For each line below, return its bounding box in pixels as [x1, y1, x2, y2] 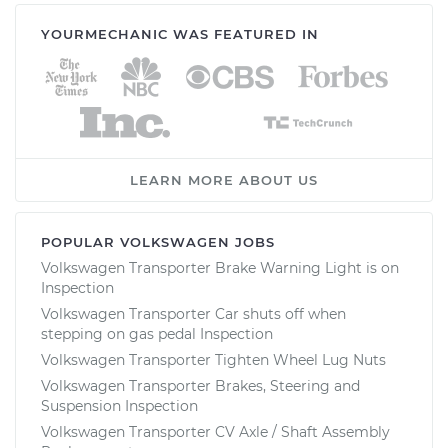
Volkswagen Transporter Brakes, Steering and [41, 376, 360, 395]
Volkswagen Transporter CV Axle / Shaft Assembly [41, 422, 390, 441]
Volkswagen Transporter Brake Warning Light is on [41, 258, 399, 277]
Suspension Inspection [41, 396, 198, 415]
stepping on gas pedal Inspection [41, 324, 273, 343]
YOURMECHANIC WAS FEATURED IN [41, 25, 319, 42]
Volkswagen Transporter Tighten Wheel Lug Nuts [41, 350, 386, 369]
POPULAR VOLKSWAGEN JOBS [41, 233, 275, 250]
